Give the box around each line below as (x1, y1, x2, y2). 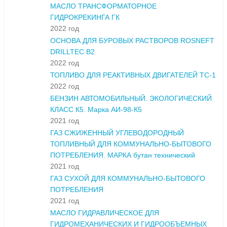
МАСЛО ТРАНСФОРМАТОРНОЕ (50, 2, 157, 11)
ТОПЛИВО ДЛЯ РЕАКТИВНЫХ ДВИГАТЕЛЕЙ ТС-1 (50, 71, 216, 80)
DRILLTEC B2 (50, 48, 95, 56)
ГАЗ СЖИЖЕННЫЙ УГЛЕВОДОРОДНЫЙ (50, 129, 184, 137)
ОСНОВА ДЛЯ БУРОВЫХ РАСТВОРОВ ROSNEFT (50, 36, 214, 45)
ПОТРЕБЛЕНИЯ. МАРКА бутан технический (50, 151, 195, 160)
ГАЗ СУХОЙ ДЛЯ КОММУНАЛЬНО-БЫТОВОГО (50, 174, 205, 183)
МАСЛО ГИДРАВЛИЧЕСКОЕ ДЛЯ (50, 209, 159, 217)
